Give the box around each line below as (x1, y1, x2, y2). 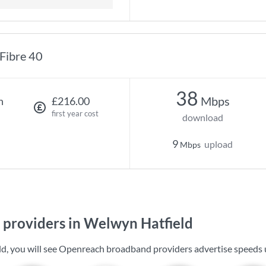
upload (204, 138, 233, 150)
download (182, 112, 223, 123)
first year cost (51, 109, 99, 118)
